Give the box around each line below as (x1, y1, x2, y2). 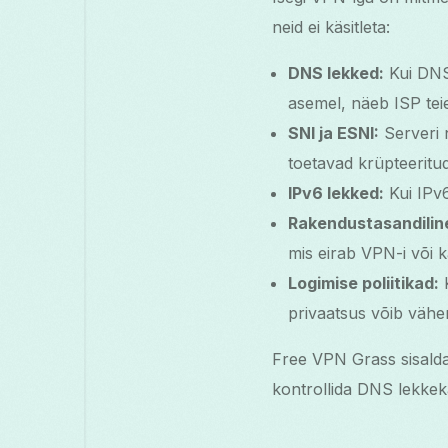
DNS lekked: (288, 63, 384, 84)
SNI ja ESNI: (288, 123, 379, 144)
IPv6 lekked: (288, 183, 384, 204)
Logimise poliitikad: (288, 273, 439, 294)
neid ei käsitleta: (272, 17, 390, 38)
